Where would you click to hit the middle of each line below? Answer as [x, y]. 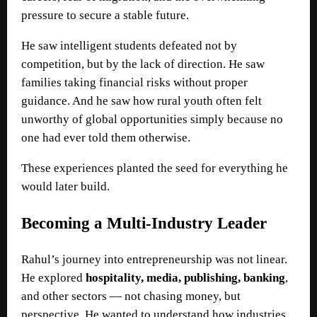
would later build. [65, 186]
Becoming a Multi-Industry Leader [144, 223]
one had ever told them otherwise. [106, 137]
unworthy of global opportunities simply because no [152, 119]
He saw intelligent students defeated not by [129, 45]
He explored [53, 277]
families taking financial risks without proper [134, 82]
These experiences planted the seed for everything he [155, 168]
